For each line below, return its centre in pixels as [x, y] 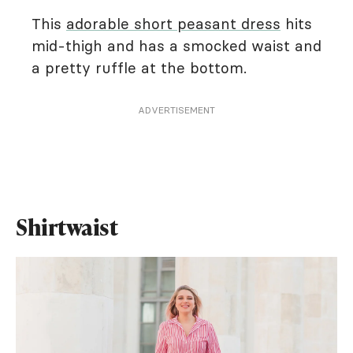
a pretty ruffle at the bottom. [141, 68]
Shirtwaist [67, 227]
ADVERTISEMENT [176, 110]
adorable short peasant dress [173, 24]
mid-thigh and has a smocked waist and [176, 46]
